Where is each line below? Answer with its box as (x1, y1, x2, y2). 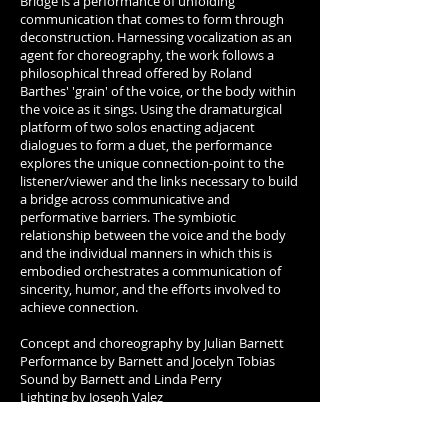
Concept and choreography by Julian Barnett (20, 333, 284, 352)
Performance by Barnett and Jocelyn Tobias (20, 351, 275, 370)
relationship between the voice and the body (20, 225, 286, 244)
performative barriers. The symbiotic (20, 207, 236, 226)
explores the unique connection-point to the (20, 153, 284, 172)
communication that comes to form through (20, 9, 284, 28)
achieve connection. (20, 297, 138, 316)
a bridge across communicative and (20, 189, 230, 208)
